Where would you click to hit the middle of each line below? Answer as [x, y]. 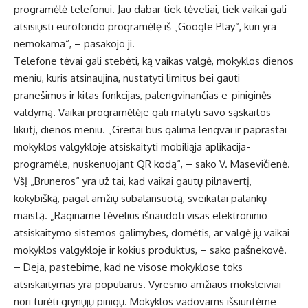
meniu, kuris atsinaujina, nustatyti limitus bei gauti [127, 78]
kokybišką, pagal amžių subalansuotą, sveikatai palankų [140, 199]
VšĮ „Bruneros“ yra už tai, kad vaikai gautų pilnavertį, [133, 181]
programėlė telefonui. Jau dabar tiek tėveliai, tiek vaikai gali [150, 10]
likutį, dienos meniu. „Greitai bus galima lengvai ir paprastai [150, 130]
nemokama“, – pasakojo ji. [74, 44]
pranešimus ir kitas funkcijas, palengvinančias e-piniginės [143, 96]
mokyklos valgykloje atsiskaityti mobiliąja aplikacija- [132, 147]
